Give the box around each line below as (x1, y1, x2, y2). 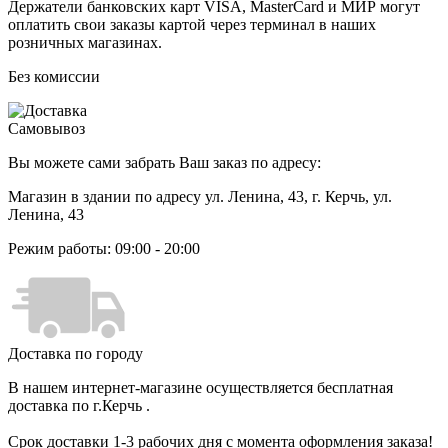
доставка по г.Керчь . (8, 397, 150, 415)
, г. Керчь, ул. (304, 188, 392, 206)
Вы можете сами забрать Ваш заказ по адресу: (8, 154, 321, 172)
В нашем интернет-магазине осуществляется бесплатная (8, 379, 393, 397)
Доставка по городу (8, 345, 143, 363)
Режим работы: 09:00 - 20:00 (8, 240, 200, 258)
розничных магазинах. (8, 34, 162, 52)
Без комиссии (8, 68, 100, 86)
